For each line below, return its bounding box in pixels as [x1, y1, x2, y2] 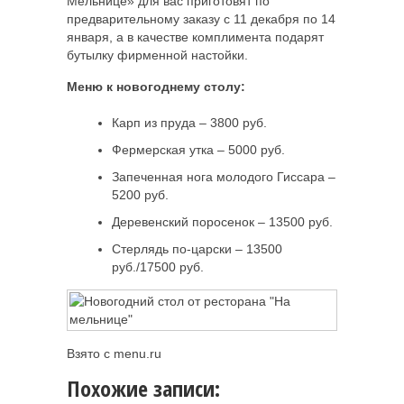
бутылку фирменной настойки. [67, 47, 252, 62]
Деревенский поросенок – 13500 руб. [112, 214, 333, 229]
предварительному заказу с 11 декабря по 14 [67, 11, 335, 26]
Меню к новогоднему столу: [67, 78, 245, 94]
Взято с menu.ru [67, 345, 161, 361]
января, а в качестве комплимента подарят [67, 29, 324, 44]
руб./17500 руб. [112, 259, 204, 274]
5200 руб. [112, 187, 169, 202]
